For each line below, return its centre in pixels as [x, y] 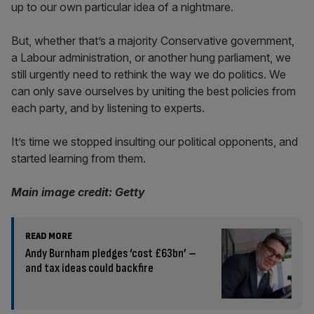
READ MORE [49, 236]
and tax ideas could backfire [89, 268]
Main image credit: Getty [78, 192]
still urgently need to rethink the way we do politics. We [149, 74]
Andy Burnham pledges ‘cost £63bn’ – [111, 253]
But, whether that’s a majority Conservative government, [153, 41]
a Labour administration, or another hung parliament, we [151, 57]
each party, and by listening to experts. [109, 108]
